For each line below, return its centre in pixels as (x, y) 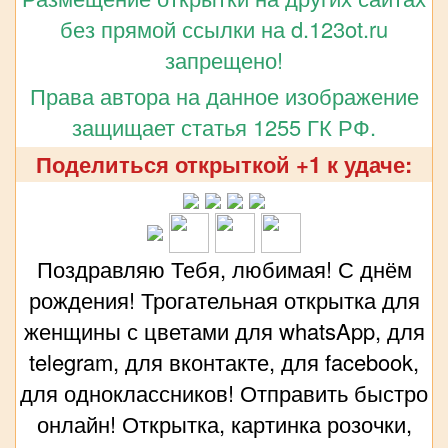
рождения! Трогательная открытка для (224, 299)
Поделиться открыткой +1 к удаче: (224, 163)
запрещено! (224, 59)
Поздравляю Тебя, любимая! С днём (224, 268)
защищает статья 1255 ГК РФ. (224, 126)
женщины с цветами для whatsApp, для (224, 330)
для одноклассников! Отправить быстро (224, 392)
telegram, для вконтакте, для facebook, (224, 361)
